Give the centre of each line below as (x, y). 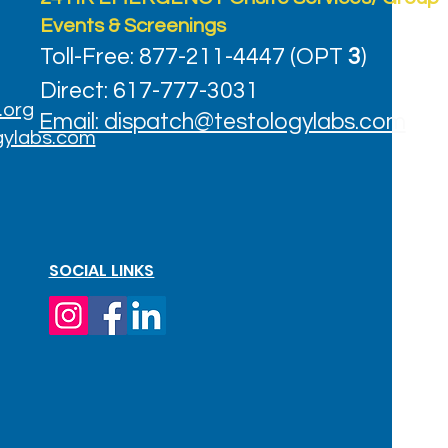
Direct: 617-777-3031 (149, 91)
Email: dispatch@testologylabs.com (222, 122)
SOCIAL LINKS (101, 270)
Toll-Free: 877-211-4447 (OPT (193, 57)
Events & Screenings (132, 26)
